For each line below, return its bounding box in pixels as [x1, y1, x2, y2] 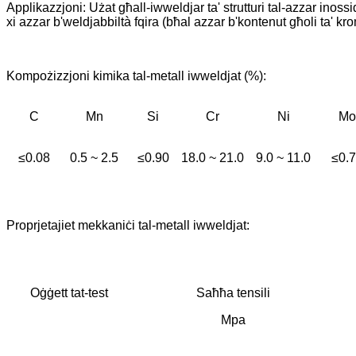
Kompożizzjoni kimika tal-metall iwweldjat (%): [6, 69, 266, 83]
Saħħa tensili [195, 286, 270, 300]
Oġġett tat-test [29, 286, 108, 300]
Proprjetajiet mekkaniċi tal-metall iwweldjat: [6, 219, 250, 233]
